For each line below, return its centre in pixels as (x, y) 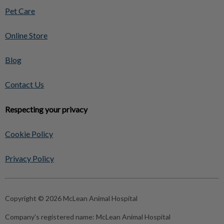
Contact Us (24, 84)
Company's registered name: (50, 216)
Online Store (26, 35)
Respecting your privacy (46, 109)
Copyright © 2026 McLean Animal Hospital (71, 198)
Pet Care (20, 10)
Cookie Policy (29, 133)
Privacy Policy (29, 158)
